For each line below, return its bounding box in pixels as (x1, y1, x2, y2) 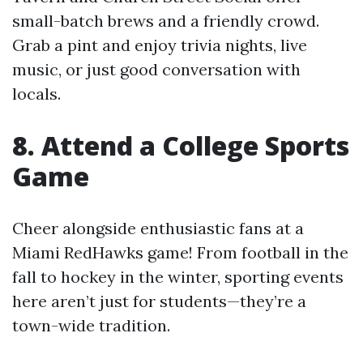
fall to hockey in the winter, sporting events (12, 267, 344, 288)
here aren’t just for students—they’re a (12, 291, 306, 312)
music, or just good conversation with (12, 59, 301, 80)
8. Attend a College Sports (12, 128, 349, 164)
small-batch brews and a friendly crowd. (12, 11, 319, 32)
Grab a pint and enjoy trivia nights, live (12, 35, 307, 56)
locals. (12, 83, 61, 105)
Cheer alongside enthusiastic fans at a (12, 218, 304, 239)
